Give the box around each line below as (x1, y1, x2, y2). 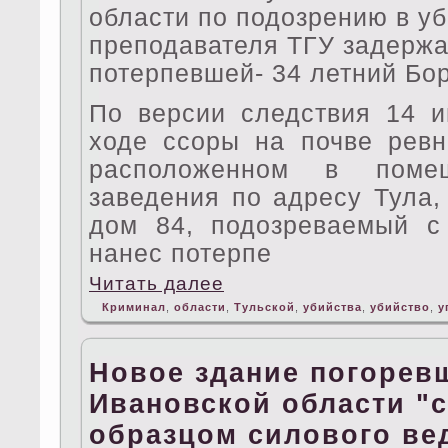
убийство (370, 301, 430, 314)
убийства (303, 301, 362, 314)
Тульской (234, 301, 295, 314)
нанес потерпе (89, 240, 272, 268)
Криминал (102, 301, 166, 314)
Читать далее (89, 273, 224, 295)
